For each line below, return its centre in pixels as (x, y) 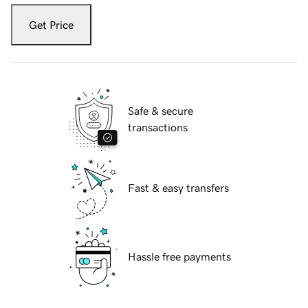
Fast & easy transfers (178, 188)
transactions (158, 128)
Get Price (51, 25)
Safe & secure (161, 111)
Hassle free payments (179, 257)
